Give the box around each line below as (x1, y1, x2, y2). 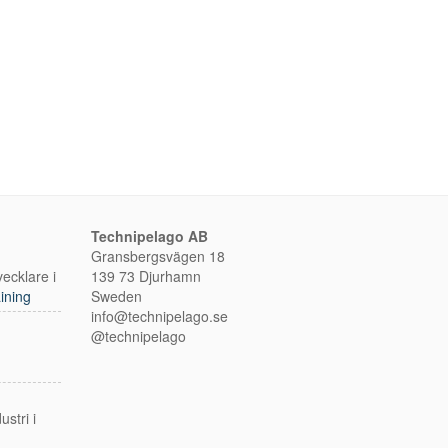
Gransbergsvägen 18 (91, 245, 225, 266)
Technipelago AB (91, 225, 208, 246)
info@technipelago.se (91, 305, 228, 326)
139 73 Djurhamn (91, 265, 201, 286)
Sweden (91, 285, 142, 306)
